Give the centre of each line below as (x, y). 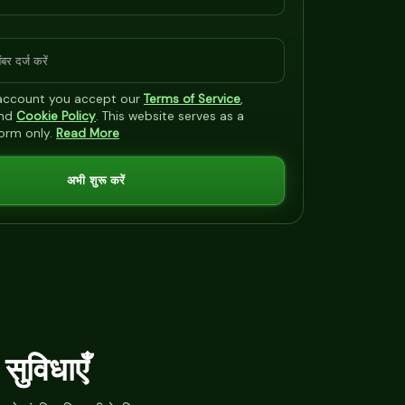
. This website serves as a (170, 116)
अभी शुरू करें (96, 180)
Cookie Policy (56, 116)
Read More (88, 133)
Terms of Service (192, 99)
